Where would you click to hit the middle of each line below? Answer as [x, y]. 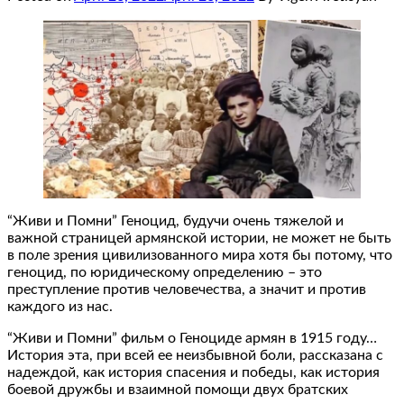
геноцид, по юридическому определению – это [165, 272]
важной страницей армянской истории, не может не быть [199, 238]
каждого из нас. [60, 306]
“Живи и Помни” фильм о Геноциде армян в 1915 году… [192, 338]
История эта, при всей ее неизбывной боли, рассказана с [195, 355]
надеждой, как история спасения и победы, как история [193, 372]
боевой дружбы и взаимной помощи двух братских [178, 389]
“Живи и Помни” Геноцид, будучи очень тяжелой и [175, 220]
